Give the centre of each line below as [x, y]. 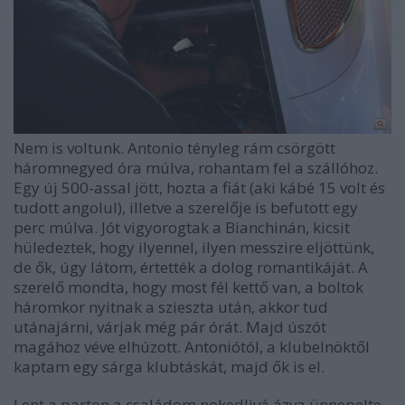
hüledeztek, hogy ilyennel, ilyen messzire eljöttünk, [194, 247]
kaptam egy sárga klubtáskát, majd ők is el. [169, 366]
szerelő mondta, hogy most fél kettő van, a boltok [188, 287]
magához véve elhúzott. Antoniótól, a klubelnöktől [192, 346]
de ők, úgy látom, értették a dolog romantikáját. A [191, 267]
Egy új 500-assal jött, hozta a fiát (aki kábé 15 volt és [199, 187]
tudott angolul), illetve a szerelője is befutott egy [186, 207]
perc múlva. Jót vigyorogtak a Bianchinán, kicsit [182, 227]
